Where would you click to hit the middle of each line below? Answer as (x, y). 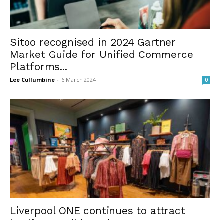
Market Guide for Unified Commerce (101, 54)
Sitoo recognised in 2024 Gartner (93, 42)
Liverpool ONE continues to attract (97, 211)
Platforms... (39, 66)
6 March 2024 (79, 79)
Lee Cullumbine (32, 79)
